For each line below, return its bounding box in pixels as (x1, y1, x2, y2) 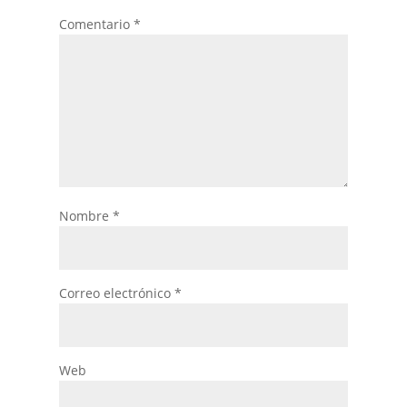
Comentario (58, 15, 134, 33)
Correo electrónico (58, 284, 174, 302)
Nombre (58, 207, 113, 224)
